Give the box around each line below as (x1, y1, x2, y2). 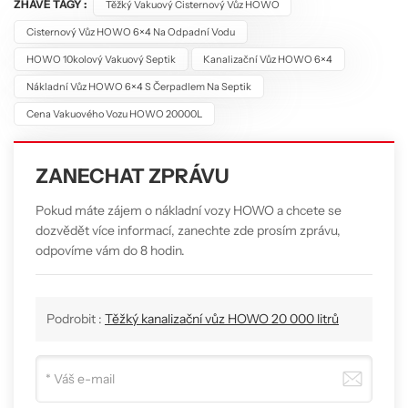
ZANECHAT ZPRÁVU (36, 163, 229, 189)
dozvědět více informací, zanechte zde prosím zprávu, (36, 222, 341, 240)
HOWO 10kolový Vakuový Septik (25, 52, 176, 66)
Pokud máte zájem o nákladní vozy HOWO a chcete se (36, 202, 342, 219)
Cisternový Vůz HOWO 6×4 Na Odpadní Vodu (25, 25, 235, 38)
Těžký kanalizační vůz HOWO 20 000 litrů (105, 311, 339, 328)
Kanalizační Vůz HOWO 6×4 (203, 52, 333, 66)
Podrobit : (46, 311, 105, 328)
